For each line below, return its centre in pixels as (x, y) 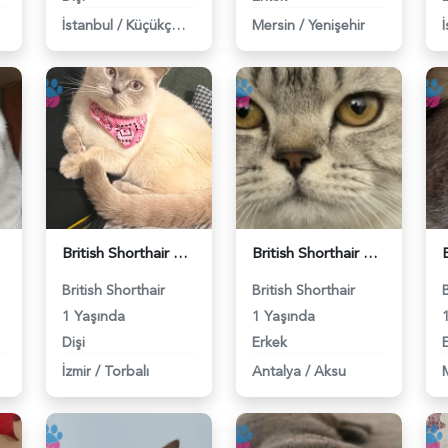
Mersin (273, 25)
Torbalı (126, 371)
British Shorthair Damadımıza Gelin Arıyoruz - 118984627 (370, 253)
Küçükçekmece (178, 25)
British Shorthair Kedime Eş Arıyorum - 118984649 (180, 253)
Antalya (276, 371)
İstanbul (87, 25)
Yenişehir (336, 25)
